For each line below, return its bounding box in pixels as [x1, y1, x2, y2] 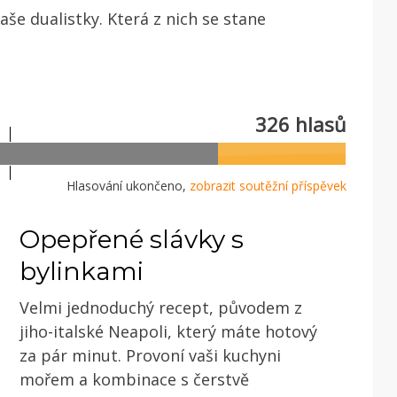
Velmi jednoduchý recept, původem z [19, 296, 302, 318]
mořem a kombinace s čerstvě [19, 368, 249, 390]
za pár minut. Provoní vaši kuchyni [19, 344, 281, 366]
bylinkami [19, 255, 144, 286]
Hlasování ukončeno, [66, 176, 190, 194]
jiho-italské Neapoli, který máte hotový [19, 320, 317, 342]
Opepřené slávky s [19, 223, 244, 254]
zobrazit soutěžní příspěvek [190, 176, 346, 194]
